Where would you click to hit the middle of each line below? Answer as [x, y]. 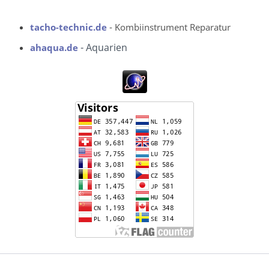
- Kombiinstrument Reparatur [169, 27]
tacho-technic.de [68, 27]
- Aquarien [103, 47]
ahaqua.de [54, 47]
